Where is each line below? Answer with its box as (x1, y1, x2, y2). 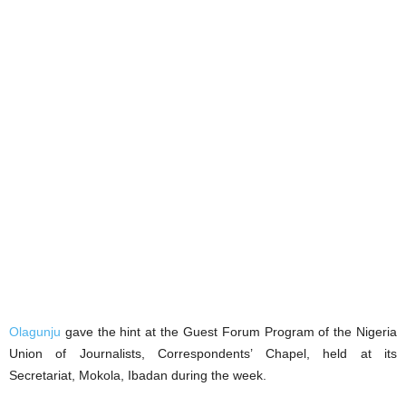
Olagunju (9, 324, 61, 339)
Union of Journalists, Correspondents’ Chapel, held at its (9, 346, 397, 361)
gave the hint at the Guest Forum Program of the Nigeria (61, 324, 397, 339)
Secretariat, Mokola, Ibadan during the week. (9, 368, 266, 382)
